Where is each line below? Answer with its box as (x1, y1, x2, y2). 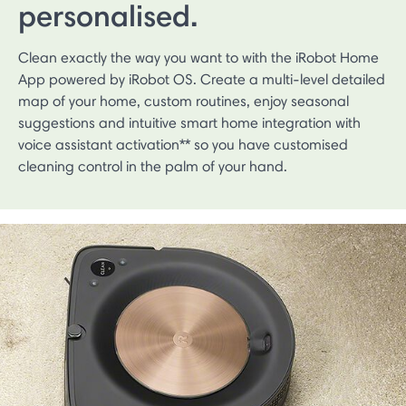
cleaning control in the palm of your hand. (18, 157, 287, 175)
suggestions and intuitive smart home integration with (18, 113, 361, 131)
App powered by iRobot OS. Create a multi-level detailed (18, 70, 385, 88)
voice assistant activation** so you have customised (18, 135, 348, 153)
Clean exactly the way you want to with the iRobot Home (18, 48, 379, 66)
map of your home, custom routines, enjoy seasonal (18, 92, 349, 110)
